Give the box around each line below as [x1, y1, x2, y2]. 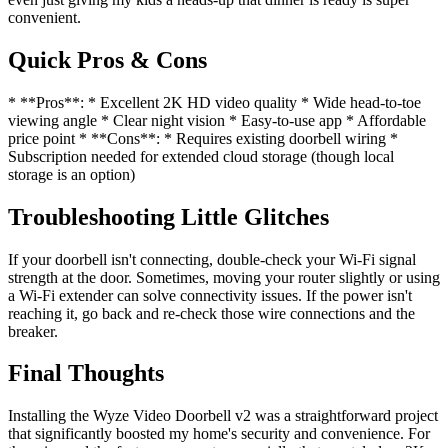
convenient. [8, 8, 81, 26]
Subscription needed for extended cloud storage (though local [8, 147, 394, 165]
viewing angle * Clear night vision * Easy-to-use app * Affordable [8, 111, 426, 129]
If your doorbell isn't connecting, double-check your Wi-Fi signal [8, 250, 416, 268]
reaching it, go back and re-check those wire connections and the [8, 304, 415, 322]
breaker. [8, 322, 58, 340]
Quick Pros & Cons [8, 46, 207, 73]
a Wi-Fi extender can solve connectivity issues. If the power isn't [8, 286, 412, 304]
